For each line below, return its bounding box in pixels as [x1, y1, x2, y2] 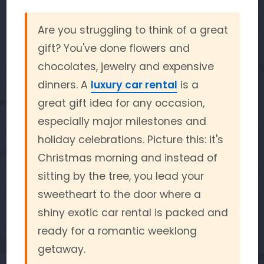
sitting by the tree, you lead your [37, 169, 204, 183]
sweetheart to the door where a [37, 187, 201, 202]
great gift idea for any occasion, [37, 96, 204, 110]
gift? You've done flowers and [37, 41, 190, 55]
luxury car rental [90, 78, 177, 92]
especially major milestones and [37, 114, 206, 128]
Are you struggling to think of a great [37, 23, 228, 37]
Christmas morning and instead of [37, 151, 217, 165]
